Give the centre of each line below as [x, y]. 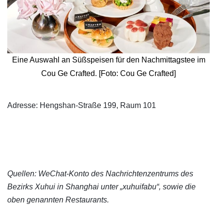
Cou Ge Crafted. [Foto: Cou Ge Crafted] [108, 73]
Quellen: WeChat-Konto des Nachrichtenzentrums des [100, 173]
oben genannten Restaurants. [58, 200]
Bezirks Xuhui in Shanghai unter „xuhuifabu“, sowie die [101, 186]
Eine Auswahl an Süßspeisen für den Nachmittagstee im [108, 60]
